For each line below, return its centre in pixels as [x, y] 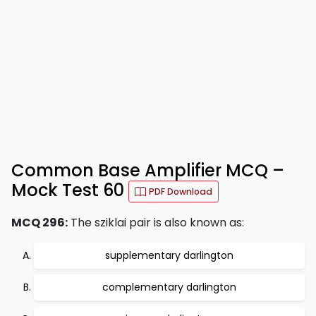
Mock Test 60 [70, 190]
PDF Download [181, 192]
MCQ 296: [39, 223]
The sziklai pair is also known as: [156, 223]
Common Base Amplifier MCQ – [148, 170]
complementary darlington [169, 287]
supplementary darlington [169, 255]
